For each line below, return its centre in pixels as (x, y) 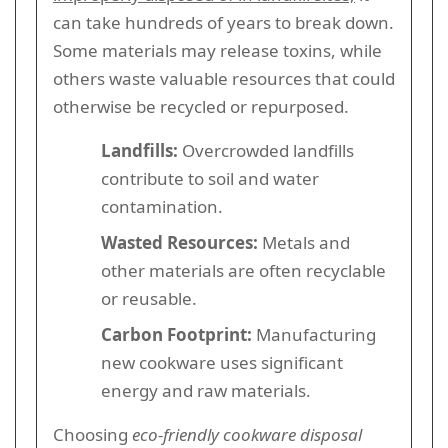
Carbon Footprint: (176, 334)
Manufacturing (314, 334)
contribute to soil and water (210, 178)
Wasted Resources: (179, 242)
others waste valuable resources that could (224, 78)
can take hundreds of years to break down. (223, 22)
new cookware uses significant (222, 362)
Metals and (304, 242)
